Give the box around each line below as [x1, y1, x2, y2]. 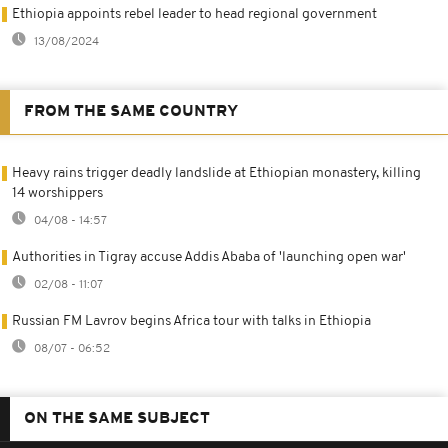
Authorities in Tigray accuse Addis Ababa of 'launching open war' [12, 249, 406, 265]
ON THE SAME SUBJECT [24, 410, 210, 427]
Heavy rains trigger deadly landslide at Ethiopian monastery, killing [12, 165, 421, 181]
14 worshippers [12, 185, 103, 201]
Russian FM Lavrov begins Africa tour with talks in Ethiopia [12, 313, 371, 329]
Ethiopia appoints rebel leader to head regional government [12, 6, 377, 22]
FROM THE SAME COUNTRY [24, 103, 238, 120]
